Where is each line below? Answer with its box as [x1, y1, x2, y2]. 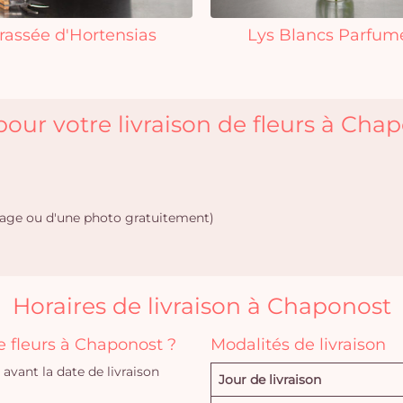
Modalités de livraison [210, 335, 386, 354]
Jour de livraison [219, 372, 321, 388]
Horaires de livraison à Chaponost [12, 292, 391, 319]
